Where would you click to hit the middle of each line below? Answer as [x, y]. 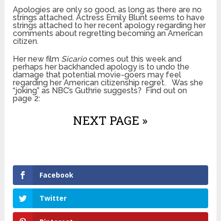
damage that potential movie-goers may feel [97, 74]
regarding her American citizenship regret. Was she [108, 82]
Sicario [74, 59]
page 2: [27, 98]
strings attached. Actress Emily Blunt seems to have [109, 17]
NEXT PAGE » [110, 120]
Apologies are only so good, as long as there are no [108, 9]
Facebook [57, 175]
